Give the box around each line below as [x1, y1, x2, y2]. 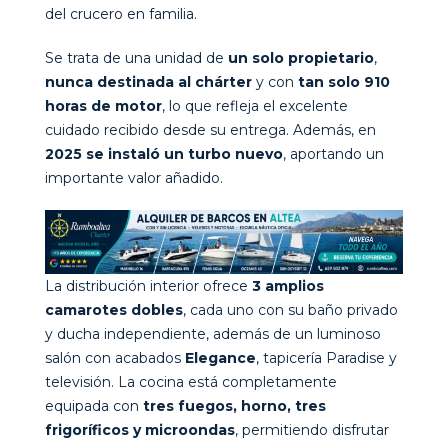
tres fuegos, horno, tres [143, 396, 326, 415]
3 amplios [252, 276, 324, 295]
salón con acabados [45, 348, 185, 367]
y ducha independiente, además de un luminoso [45, 324, 381, 343]
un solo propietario [228, 49, 374, 67]
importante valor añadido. [45, 169, 223, 187]
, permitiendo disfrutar [235, 420, 389, 439]
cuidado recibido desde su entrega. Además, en [45, 121, 376, 139]
